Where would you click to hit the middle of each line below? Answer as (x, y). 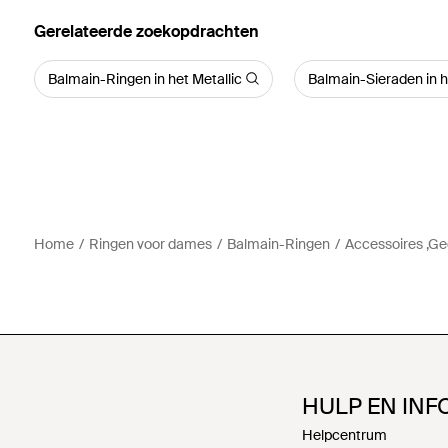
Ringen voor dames (150, 243)
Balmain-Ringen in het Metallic (144, 78)
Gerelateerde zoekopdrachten (146, 31)
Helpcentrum (344, 434)
